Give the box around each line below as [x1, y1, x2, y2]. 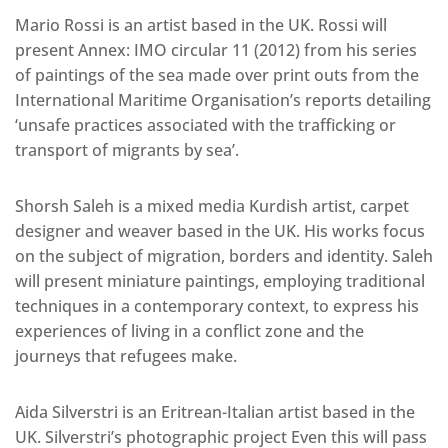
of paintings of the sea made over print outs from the [15, 64, 419, 87]
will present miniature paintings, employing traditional [15, 270, 425, 293]
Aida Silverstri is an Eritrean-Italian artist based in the [15, 401, 415, 424]
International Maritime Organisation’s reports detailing [15, 89, 431, 112]
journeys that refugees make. [15, 345, 237, 368]
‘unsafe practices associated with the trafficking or [15, 114, 396, 137]
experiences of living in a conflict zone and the [15, 320, 364, 343]
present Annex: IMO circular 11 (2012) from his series [15, 39, 417, 62]
